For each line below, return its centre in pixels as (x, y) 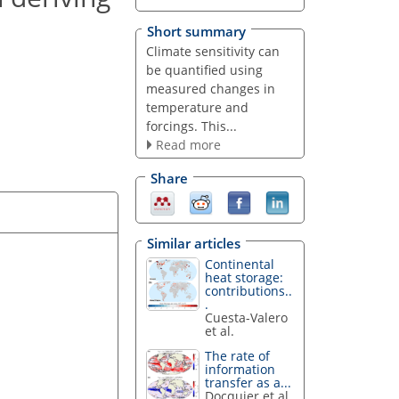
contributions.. (249, 290)
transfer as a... (248, 383)
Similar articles (194, 243)
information (240, 370)
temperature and (197, 107)
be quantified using (204, 69)
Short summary (196, 31)
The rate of (238, 356)
